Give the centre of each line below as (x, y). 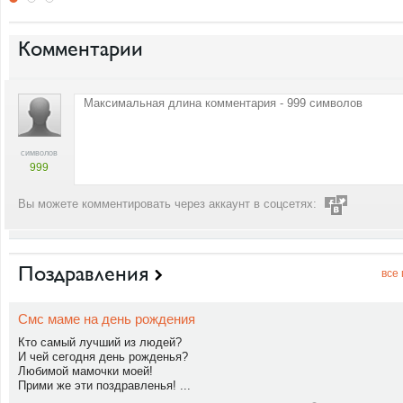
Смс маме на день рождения (107, 319)
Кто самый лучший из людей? (100, 342)
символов (40, 153)
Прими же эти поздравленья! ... (104, 385)
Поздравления (83, 273)
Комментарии (81, 49)
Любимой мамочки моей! (85, 371)
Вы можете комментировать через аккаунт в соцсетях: (167, 204)
